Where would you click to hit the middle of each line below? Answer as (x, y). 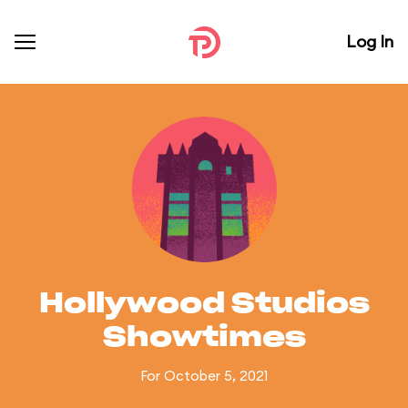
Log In (370, 41)
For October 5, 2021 (204, 376)
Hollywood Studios (204, 304)
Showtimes (204, 338)
